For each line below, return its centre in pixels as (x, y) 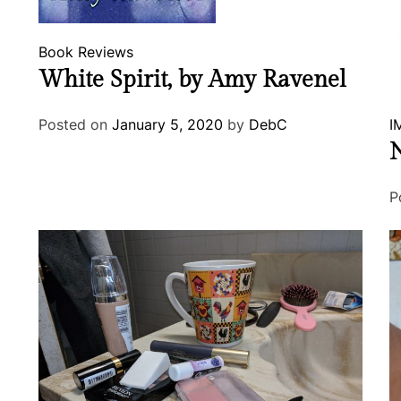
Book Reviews (86, 52)
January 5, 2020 (168, 125)
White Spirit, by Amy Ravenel (193, 80)
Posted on (76, 125)
